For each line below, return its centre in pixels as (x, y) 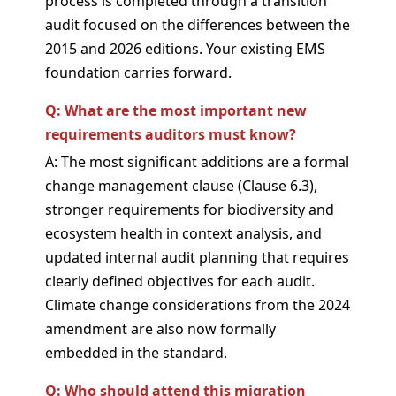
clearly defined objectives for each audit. (180, 281)
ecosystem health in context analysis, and (183, 233)
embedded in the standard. (136, 352)
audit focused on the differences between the (198, 24)
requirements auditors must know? (171, 134)
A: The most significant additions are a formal (197, 161)
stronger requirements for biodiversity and (190, 209)
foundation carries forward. (138, 72)
